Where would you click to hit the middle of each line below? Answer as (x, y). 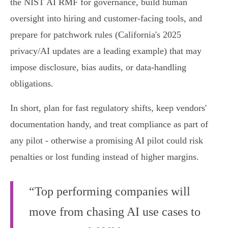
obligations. (32, 84)
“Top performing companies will (110, 192)
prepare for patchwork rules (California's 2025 (96, 35)
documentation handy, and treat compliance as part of (109, 124)
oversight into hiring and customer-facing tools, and (106, 19)
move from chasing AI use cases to (115, 212)
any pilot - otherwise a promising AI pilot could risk (107, 141)
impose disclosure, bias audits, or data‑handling (98, 67)
